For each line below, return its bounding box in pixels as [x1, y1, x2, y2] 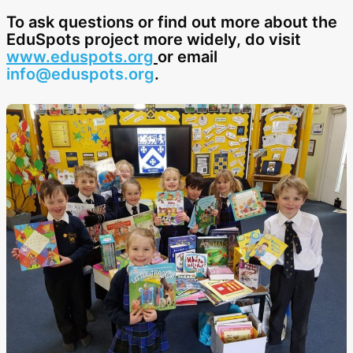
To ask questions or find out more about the [6, 13, 337, 32]
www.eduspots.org [6, 47, 154, 67]
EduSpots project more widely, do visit [6, 30, 301, 50]
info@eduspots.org [6, 65, 154, 84]
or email [158, 47, 217, 67]
